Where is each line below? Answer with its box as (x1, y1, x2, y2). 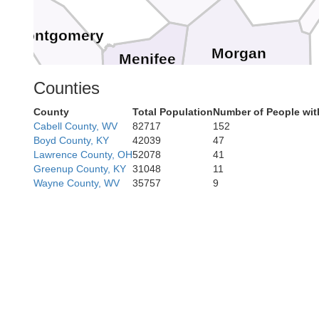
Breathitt (207, 185, 270, 203)
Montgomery (13, 26, 105, 44)
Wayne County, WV (33, 177, 120, 189)
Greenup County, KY (33, 163, 126, 174)
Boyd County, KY (33, 135, 109, 146)
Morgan (211, 44, 267, 62)
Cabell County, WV (33, 120, 117, 132)
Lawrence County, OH (33, 149, 132, 160)
